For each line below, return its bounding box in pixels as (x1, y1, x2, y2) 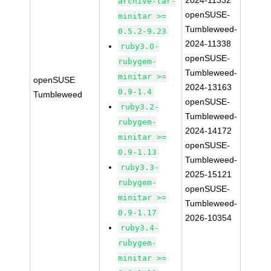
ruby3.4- (120, 223, 160, 232)
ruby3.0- (120, 42, 160, 51)
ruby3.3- (120, 163, 160, 172)
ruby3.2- (120, 102, 160, 111)
